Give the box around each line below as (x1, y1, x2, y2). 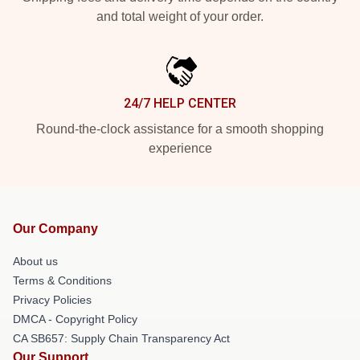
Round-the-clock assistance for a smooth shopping (36, 122, 324, 136)
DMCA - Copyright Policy (13, 313, 137, 325)
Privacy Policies (13, 293, 92, 306)
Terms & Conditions (13, 274, 112, 287)
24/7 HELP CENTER (124, 96, 236, 111)
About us (13, 255, 58, 268)
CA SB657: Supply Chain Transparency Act (13, 332, 230, 345)
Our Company (13, 222, 98, 235)
